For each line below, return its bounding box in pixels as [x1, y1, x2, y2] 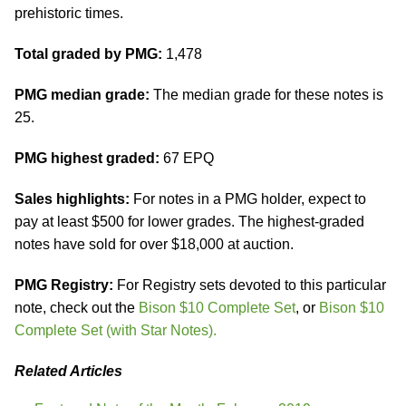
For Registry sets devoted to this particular [113, 277, 386, 293]
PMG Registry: [14, 277, 113, 293]
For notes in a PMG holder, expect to [130, 191, 366, 207]
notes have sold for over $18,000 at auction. [14, 237, 294, 252]
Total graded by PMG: [14, 46, 162, 62]
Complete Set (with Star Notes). [14, 323, 217, 338]
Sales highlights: [14, 191, 130, 207]
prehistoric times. [14, 5, 123, 21]
